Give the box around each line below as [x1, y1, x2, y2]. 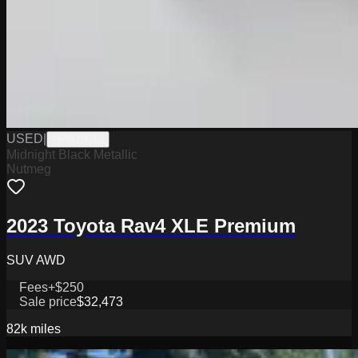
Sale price [19, 294, 77, 308]
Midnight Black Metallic [6, 148, 137, 161]
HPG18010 [53, 133, 103, 145]
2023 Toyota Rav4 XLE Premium [6, 214, 296, 237]
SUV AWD [6, 253, 66, 267]
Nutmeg [6, 162, 51, 176]
